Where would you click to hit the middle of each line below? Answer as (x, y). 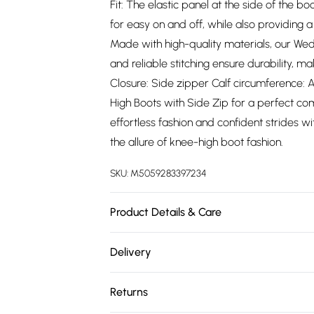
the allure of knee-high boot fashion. (197, 142)
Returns (129, 292)
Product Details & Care (166, 212)
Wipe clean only (148, 241)
